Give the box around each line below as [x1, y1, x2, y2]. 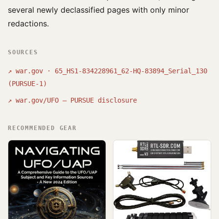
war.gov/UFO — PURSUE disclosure [16, 96, 137, 104]
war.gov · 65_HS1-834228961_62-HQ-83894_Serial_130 [16, 67, 207, 75]
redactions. [8, 19, 49, 28]
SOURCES [8, 49, 38, 56]
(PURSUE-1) [8, 80, 47, 88]
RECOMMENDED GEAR [8, 125, 77, 131]
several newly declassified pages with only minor [8, 5, 189, 15]
